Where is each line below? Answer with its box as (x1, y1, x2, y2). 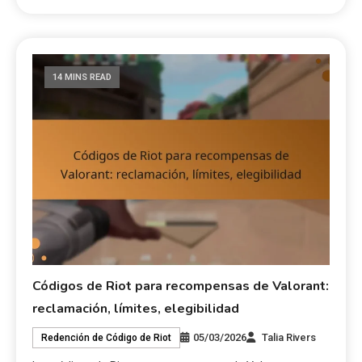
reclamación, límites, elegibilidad (32, 300, 240, 318)
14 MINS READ (53, 71, 112, 82)
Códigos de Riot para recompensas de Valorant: (32, 277, 330, 296)
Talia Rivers (262, 331, 317, 344)
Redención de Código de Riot (41, 332, 172, 344)
